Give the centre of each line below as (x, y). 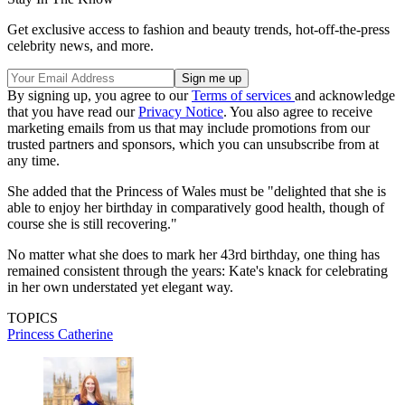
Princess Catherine (60, 334)
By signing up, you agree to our (99, 95)
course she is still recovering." (92, 223)
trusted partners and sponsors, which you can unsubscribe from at (193, 144)
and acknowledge (345, 95)
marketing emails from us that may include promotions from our (188, 127)
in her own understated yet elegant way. (120, 287)
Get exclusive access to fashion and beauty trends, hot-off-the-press (198, 29)
